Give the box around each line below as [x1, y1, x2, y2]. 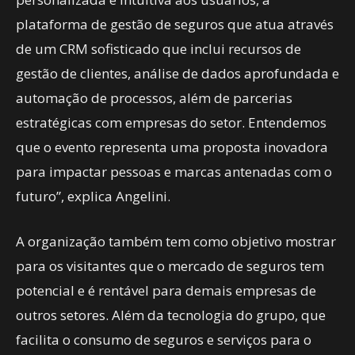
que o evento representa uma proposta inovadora [16, 138, 328, 156]
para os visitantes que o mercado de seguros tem [16, 257, 324, 275]
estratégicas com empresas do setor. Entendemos [16, 113, 326, 132]
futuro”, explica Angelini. [16, 187, 174, 205]
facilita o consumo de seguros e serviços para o [16, 330, 311, 349]
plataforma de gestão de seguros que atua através [16, 15, 334, 33]
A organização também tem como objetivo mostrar [16, 232, 336, 250]
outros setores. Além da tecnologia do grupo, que [16, 306, 326, 324]
